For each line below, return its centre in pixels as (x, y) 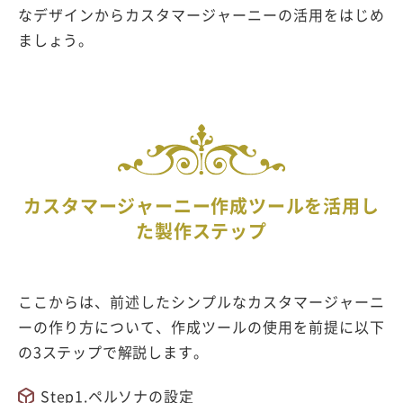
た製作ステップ (201, 231)
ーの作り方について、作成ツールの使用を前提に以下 (201, 327)
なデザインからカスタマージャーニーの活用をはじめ (201, 15)
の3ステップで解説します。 (113, 352)
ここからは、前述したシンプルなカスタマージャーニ (201, 302)
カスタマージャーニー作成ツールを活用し (201, 206)
